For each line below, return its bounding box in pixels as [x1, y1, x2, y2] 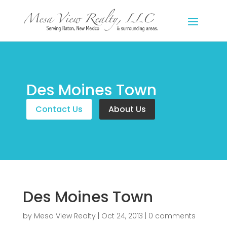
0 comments [148, 210, 196, 221]
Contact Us [35, 103, 83, 115]
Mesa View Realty [33, 210, 96, 221]
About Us [108, 103, 146, 115]
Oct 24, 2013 [101, 210, 143, 221]
